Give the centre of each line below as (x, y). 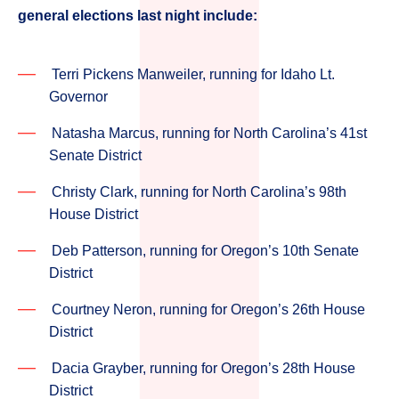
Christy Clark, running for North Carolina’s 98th (199, 192)
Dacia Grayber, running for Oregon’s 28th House (204, 369)
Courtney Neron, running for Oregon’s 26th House (208, 310)
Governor (78, 97)
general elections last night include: (139, 16)
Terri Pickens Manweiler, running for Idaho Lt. (193, 75)
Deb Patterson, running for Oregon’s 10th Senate (205, 251)
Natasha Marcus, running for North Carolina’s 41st (209, 134)
